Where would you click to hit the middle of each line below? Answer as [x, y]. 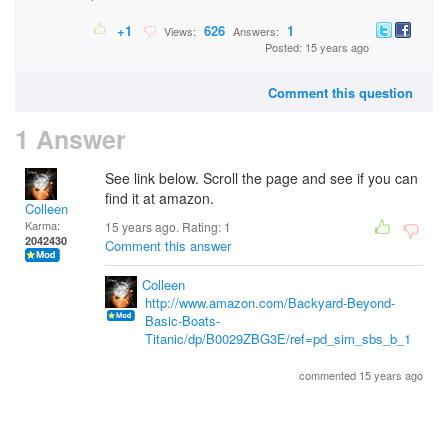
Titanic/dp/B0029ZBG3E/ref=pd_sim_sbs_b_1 [278, 338]
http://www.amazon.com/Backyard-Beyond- [270, 302]
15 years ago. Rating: [164, 226]
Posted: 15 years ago [317, 47]
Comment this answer [168, 245]
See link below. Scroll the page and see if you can [261, 178]
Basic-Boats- [182, 320]
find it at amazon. [159, 198]
